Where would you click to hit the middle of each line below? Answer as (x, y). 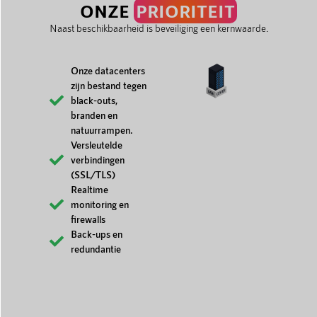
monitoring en (100, 204)
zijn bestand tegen (109, 86)
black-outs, (94, 100)
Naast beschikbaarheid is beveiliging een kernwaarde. (158, 28)
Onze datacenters (108, 71)
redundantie (96, 249)
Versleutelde (97, 145)
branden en (94, 115)
